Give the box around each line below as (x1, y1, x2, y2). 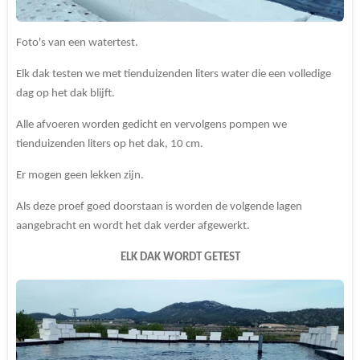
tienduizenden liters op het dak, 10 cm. (16, 138, 203, 151)
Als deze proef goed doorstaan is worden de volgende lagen (16, 201, 302, 214)
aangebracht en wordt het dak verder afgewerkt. (16, 220, 250, 233)
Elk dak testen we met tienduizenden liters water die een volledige (16, 68, 331, 81)
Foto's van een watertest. (16, 37, 138, 50)
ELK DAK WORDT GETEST (120, 252, 240, 264)
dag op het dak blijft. (16, 88, 115, 100)
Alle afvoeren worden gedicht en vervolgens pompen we (16, 119, 287, 132)
